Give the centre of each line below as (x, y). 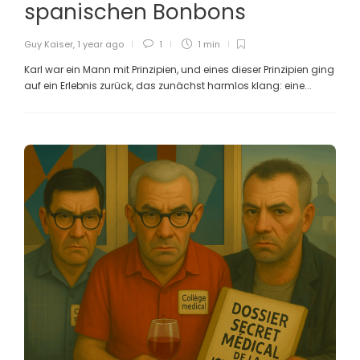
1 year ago (100, 44)
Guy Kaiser (49, 44)
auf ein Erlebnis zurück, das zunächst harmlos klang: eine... (168, 85)
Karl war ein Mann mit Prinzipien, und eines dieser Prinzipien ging (179, 69)
